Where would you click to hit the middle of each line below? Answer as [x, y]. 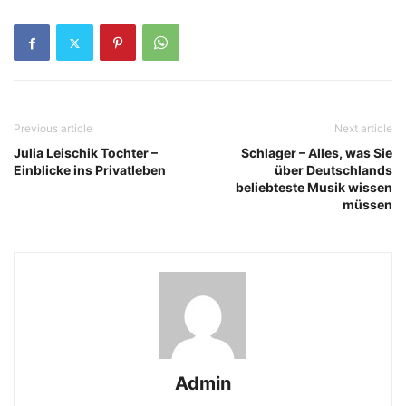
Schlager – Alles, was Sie [317, 153]
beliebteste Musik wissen [314, 187]
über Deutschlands [333, 170]
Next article [363, 128]
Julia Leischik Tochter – [86, 153]
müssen [367, 204]
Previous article [53, 128]
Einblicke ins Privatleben [90, 170]
